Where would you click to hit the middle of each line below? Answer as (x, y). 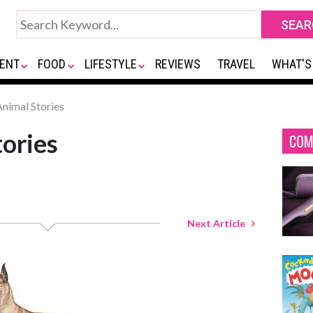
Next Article (219, 223)
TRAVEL (236, 64)
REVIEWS (178, 64)
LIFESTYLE (110, 64)
